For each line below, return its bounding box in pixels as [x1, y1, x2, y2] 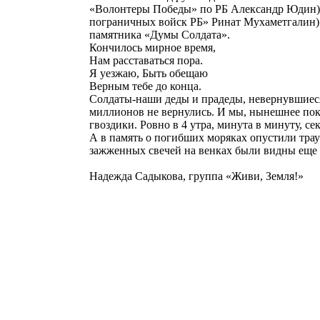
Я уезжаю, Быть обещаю [89, 67, 208, 79]
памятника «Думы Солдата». [89, 29, 230, 41]
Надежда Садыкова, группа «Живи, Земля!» [89, 170, 304, 182]
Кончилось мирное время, [89, 41, 216, 54]
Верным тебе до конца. [89, 80, 201, 92]
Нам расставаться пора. [89, 54, 203, 66]
